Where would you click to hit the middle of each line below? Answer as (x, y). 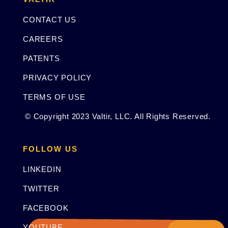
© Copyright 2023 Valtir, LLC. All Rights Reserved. (118, 116)
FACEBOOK (46, 208)
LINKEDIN (42, 169)
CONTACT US (50, 19)
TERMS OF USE (54, 97)
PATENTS (41, 58)
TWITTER (41, 188)
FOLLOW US (50, 149)
